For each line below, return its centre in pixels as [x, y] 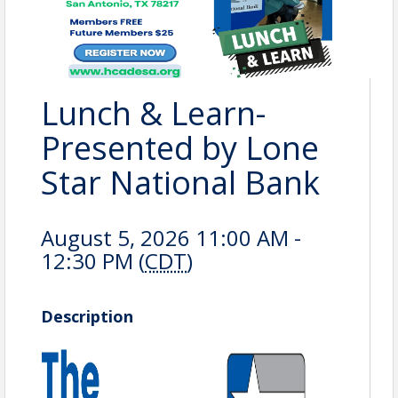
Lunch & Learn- [153, 113]
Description [87, 316]
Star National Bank [180, 183]
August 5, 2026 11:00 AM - [171, 238]
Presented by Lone [180, 148]
